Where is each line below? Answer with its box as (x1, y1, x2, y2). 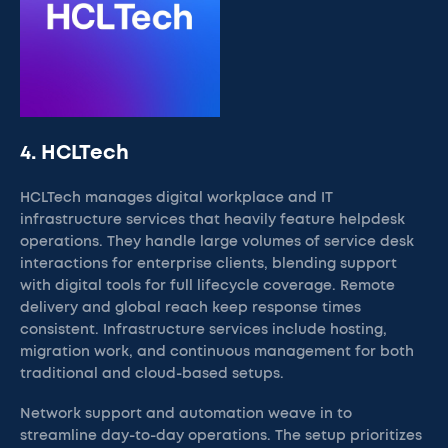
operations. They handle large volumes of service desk (20, 235, 414, 249)
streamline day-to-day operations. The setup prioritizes (20, 429, 422, 443)
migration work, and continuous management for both (20, 345, 414, 359)
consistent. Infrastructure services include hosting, (20, 323, 387, 337)
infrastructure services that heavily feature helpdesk (20, 213, 405, 227)
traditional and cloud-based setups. (20, 367, 284, 381)
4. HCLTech (20, 143, 129, 163)
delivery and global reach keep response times (20, 301, 361, 315)
